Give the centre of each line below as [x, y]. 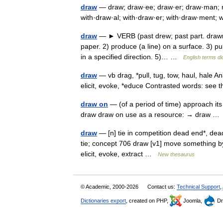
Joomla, [193, 201]
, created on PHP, [148, 201]
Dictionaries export [103, 201]
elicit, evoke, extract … [119, 154]
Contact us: [162, 187]
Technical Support [198, 187]
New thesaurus [176, 154]
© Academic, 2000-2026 [110, 187]
